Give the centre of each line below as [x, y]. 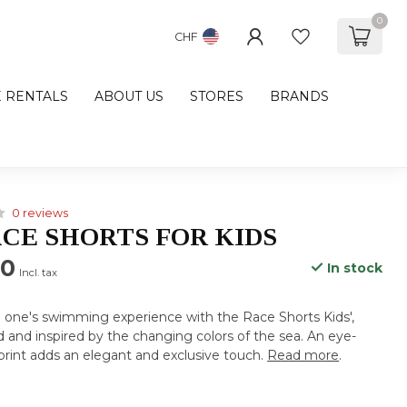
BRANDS [299, 96]
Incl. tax [39, 273]
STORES [217, 96]
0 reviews [40, 213]
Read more [303, 355]
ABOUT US [129, 96]
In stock [352, 268]
